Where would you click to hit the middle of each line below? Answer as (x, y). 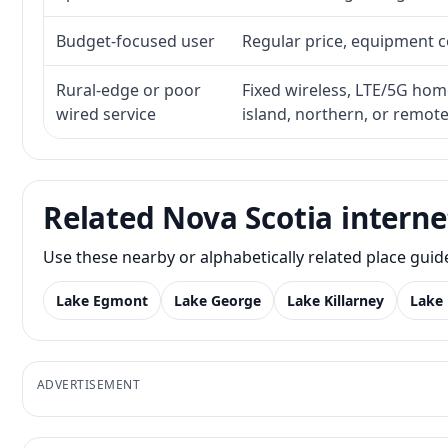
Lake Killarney (335, 300)
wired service (106, 114)
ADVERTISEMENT (89, 384)
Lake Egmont (102, 300)
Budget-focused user (135, 41)
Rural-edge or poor (128, 90)
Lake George (217, 300)
